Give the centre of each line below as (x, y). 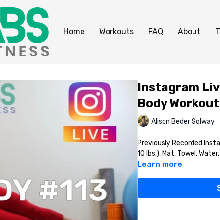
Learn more (160, 164)
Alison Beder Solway (183, 121)
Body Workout (178, 103)
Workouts (116, 32)
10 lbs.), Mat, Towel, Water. (178, 153)
